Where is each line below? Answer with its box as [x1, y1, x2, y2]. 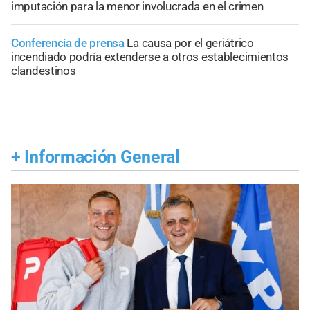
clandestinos [11, 63, 76, 77]
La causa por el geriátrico [127, 35, 254, 50]
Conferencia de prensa [11, 35, 125, 50]
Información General [24, 147, 180, 167]
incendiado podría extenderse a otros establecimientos [11, 49, 289, 64]
